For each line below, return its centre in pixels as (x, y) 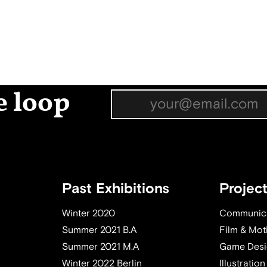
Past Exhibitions (116, 189)
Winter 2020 (89, 214)
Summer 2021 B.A (100, 230)
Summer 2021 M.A (101, 247)
